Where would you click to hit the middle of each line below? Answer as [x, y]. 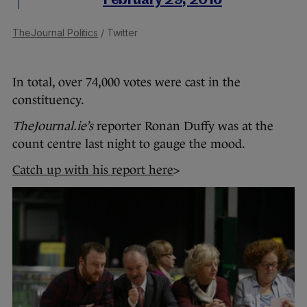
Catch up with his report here [93, 170]
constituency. [48, 100]
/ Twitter [118, 32]
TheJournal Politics [56, 32]
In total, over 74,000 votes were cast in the [126, 82]
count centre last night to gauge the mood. [129, 144]
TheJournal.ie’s [53, 126]
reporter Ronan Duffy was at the [183, 126]
